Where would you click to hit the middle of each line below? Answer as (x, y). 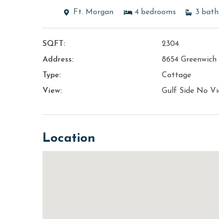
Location (69, 139)
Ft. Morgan (93, 12)
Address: (58, 60)
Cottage (177, 76)
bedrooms (158, 12)
